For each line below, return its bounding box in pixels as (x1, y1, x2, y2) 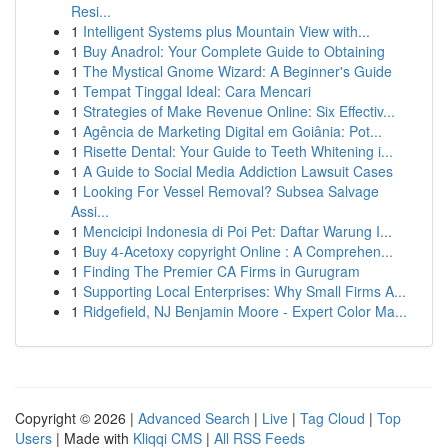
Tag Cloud (300, 408, 365, 428)
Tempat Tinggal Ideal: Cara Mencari (83, 81, 311, 101)
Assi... (71, 201, 109, 221)
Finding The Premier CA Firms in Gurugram (83, 261, 360, 281)
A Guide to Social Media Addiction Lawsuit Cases (83, 161, 393, 181)
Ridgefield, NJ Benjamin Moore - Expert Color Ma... (83, 301, 407, 321)
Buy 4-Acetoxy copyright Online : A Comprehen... (83, 241, 393, 261)
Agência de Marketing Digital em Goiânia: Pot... (83, 121, 382, 141)
